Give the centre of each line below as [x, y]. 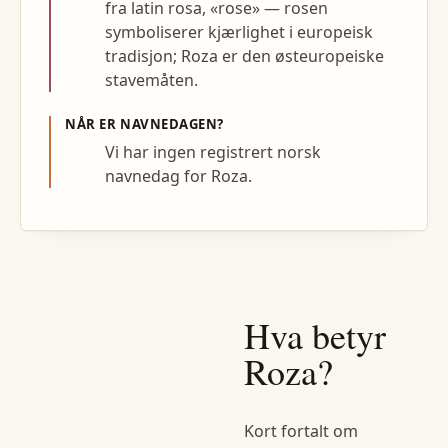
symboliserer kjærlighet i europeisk [239, 31]
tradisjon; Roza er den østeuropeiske [245, 55]
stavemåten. [152, 79]
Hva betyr [315, 334]
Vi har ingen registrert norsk [213, 152]
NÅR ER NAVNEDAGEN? [144, 123]
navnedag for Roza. [179, 176]
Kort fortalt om [301, 431]
